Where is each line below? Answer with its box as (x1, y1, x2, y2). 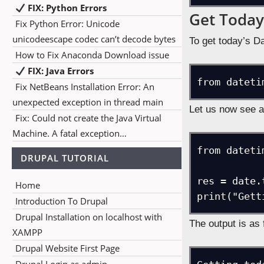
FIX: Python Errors (25, 2, 107, 14)
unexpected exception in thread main (12, 96, 163, 108)
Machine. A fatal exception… (12, 127, 127, 139)
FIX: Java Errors (25, 65, 94, 77)
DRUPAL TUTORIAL (21, 152, 109, 164)
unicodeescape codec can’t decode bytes (12, 33, 176, 45)
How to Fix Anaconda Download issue (15, 49, 169, 61)
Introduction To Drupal (15, 195, 108, 207)
